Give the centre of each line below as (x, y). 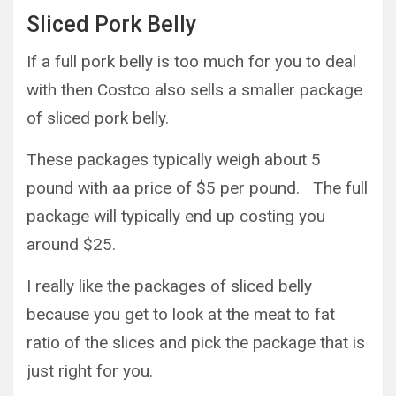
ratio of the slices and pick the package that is (196, 342)
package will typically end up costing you (176, 216)
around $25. (71, 244)
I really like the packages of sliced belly (169, 286)
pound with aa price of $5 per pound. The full (197, 187)
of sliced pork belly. (98, 118)
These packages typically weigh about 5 (174, 159)
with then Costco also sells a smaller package (194, 89)
